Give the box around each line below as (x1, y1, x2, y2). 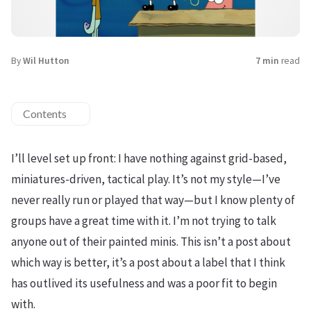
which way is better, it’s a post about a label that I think (11, 255, 285, 271)
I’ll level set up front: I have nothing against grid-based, (11, 151, 287, 167)
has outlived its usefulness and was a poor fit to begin (11, 276, 277, 292)
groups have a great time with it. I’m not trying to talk (11, 213, 276, 229)
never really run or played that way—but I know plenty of (11, 192, 295, 208)
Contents (23, 107, 67, 121)
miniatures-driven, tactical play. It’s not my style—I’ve (11, 171, 280, 187)
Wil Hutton (23, 55, 69, 67)
